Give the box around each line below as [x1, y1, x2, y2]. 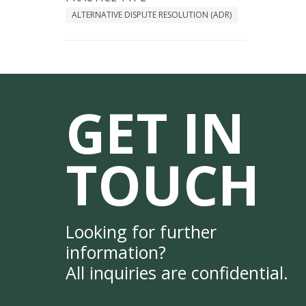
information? [66, 240, 166, 264]
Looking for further [66, 220, 217, 244]
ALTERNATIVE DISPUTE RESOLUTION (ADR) [72, 9, 232, 21]
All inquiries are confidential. [66, 261, 288, 285]
